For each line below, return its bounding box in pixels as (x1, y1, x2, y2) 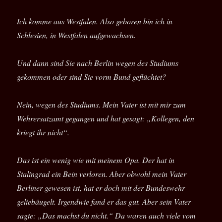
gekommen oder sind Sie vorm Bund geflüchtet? (17, 71, 166, 82)
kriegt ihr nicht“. (17, 127, 70, 138)
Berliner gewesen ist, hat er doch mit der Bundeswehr (17, 182, 185, 193)
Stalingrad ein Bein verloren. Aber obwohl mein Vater (17, 168, 187, 179)
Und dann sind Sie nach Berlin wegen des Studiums (17, 57, 179, 68)
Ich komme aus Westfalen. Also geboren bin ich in (17, 16, 173, 27)
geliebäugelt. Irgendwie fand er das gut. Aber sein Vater (17, 196, 191, 207)
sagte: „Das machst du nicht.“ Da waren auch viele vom (17, 210, 196, 221)
